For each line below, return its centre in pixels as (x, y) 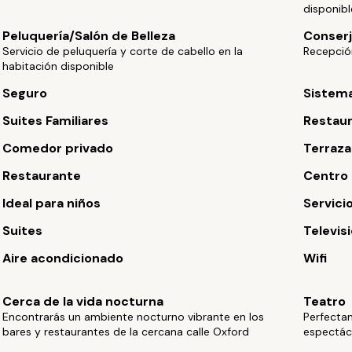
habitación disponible (59, 66)
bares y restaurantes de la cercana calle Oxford (126, 332)
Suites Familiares (56, 121)
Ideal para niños (52, 203)
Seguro (25, 93)
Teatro (324, 301)
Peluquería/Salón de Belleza (89, 36)
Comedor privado (58, 148)
